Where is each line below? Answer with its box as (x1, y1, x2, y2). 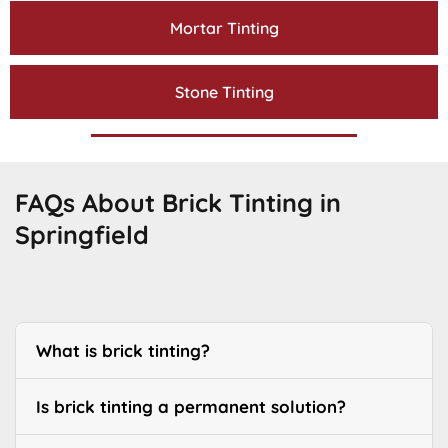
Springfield (15, 219, 149, 251)
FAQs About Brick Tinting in (15, 187, 341, 219)
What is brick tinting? (36, 340, 210, 362)
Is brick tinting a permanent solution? (36, 396, 346, 418)
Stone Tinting (174, 82, 274, 103)
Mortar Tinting (169, 18, 279, 39)
